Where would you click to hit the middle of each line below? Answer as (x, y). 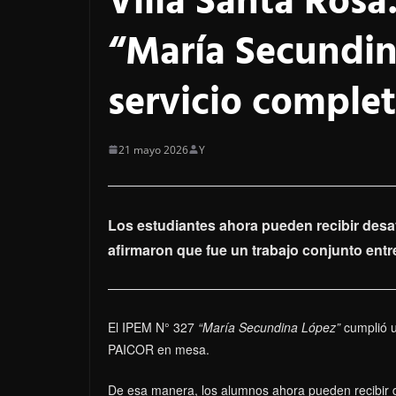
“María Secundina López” (271, 327)
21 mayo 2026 (153, 149)
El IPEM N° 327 (153, 327)
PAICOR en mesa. (159, 349)
